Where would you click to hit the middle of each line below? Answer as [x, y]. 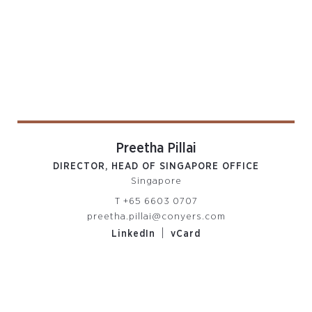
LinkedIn [133, 234]
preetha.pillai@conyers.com [156, 217]
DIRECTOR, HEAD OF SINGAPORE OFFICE [156, 166]
